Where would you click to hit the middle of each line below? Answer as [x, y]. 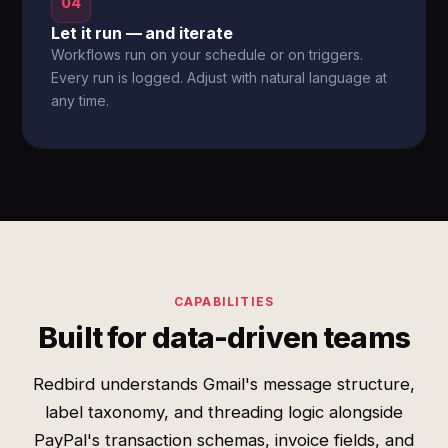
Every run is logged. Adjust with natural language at [219, 77]
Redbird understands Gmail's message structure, [224, 384]
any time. [80, 100]
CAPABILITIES [224, 301]
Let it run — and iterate [142, 33]
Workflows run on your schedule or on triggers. [207, 54]
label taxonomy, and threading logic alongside [224, 412]
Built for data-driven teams [224, 337]
